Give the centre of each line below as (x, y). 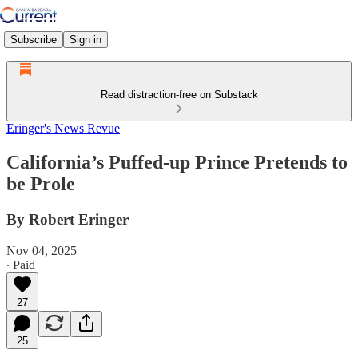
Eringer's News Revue (63, 128)
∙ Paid (21, 265)
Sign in (86, 39)
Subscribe (34, 39)
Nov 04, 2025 (42, 250)
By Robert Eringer (68, 219)
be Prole (41, 183)
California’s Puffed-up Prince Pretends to (177, 162)
